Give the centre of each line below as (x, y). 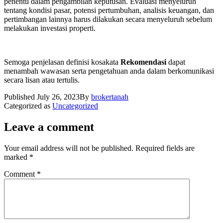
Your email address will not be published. (69, 148)
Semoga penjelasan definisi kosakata (62, 62)
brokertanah (110, 97)
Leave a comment (49, 127)
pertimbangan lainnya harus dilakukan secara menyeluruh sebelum (108, 19)
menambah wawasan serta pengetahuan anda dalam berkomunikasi (109, 71)
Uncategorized (75, 106)
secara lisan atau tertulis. (42, 80)
